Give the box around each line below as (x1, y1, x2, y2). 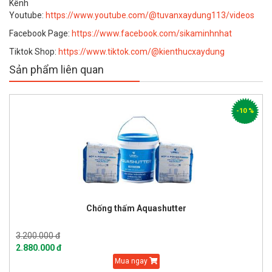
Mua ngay (114, 257, 149, 265)
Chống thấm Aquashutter (86, 203, 186, 213)
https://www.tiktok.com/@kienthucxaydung (58, 47, 225, 56)
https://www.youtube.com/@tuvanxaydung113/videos (46, 10, 254, 20)
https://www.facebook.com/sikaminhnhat (72, 29, 232, 38)
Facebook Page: (9, 29, 72, 38)
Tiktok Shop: (9, 47, 58, 56)
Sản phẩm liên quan (9, 63, 104, 76)
